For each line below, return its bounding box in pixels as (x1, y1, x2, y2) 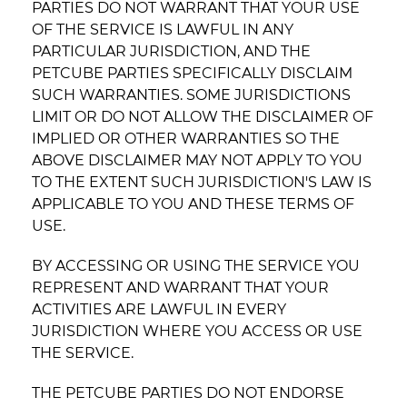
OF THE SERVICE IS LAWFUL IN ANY (32, 21, 293, 39)
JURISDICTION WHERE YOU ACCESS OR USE (32, 323, 362, 341)
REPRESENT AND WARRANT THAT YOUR (32, 279, 329, 297)
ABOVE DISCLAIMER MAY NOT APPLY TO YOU (32, 152, 362, 170)
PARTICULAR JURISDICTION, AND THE (32, 43, 311, 61)
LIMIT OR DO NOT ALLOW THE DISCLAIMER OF (32, 108, 373, 126)
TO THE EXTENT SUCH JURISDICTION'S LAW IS (32, 174, 372, 192)
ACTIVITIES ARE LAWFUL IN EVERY (32, 301, 286, 319)
